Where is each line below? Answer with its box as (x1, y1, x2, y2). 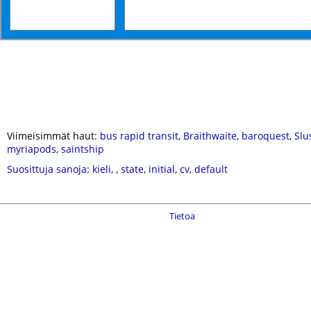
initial (149, 162, 175, 176)
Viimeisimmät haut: (7, 129, 100, 142)
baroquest (242, 129, 289, 142)
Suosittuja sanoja (7, 162, 87, 176)
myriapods (7, 142, 56, 155)
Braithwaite (183, 129, 237, 142)
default (194, 162, 228, 176)
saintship (61, 142, 104, 155)
